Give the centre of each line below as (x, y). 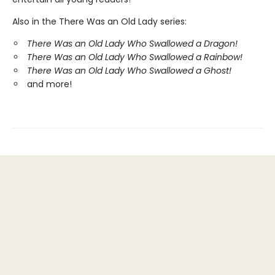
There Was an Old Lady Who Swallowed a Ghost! (129, 71)
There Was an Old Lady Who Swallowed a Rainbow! (135, 57)
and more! (49, 84)
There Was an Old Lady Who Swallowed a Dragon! (132, 44)
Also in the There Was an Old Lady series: (99, 22)
